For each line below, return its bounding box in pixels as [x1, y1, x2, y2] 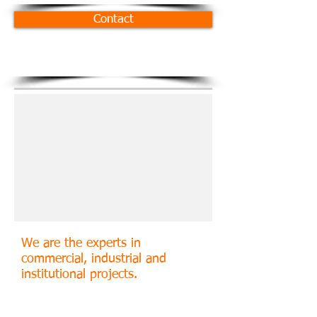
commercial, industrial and [21, 253, 166, 265]
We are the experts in [21, 237, 141, 250]
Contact [93, 13, 134, 25]
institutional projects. [21, 268, 137, 281]
